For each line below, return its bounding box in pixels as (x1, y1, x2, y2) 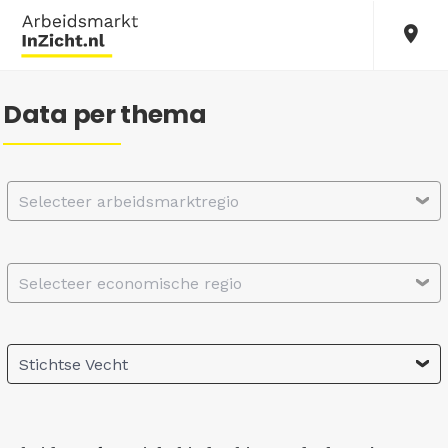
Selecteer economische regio (19, 273, 242, 293)
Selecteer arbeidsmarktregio (19, 192, 239, 211)
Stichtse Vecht (19, 355, 128, 375)
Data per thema (3, 97, 207, 132)
